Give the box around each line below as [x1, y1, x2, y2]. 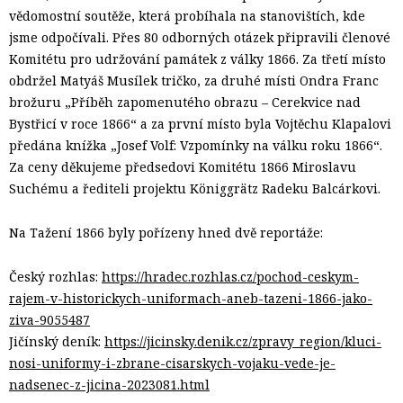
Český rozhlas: [9, 267, 102, 285]
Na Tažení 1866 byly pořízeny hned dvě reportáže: [9, 223, 323, 241]
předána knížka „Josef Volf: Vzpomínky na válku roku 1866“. [9, 136, 386, 154]
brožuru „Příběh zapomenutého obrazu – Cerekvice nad [9, 93, 361, 111]
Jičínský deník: [9, 332, 104, 350]
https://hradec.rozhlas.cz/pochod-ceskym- [102, 267, 359, 285]
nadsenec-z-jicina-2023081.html [9, 375, 210, 393]
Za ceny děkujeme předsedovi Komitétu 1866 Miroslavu [9, 157, 356, 175]
